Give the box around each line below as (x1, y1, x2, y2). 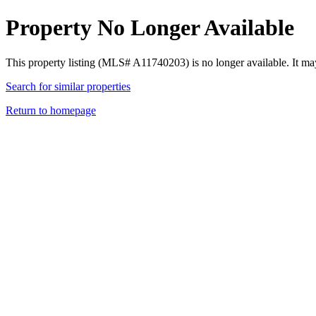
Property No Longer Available (6, 15, 294, 41)
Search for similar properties (6, 80, 130, 92)
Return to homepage (6, 104, 96, 116)
